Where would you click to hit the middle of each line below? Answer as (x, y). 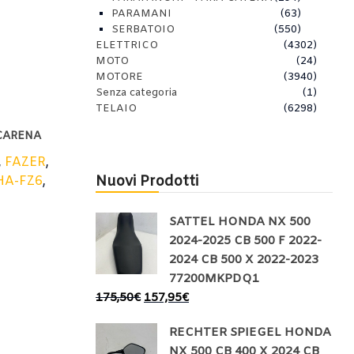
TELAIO (116, 109)
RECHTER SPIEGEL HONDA (250, 333)
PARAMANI (141, 14)
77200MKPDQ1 (214, 279)
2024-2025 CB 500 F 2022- (245, 241)
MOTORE (119, 77)
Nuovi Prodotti (147, 182)
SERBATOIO (143, 30)
